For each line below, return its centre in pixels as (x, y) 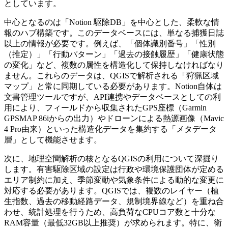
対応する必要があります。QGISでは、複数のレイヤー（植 (111, 190)
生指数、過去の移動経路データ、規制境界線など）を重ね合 (114, 201)
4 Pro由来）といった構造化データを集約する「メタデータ (110, 129)
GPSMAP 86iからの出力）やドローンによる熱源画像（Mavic (114, 118)
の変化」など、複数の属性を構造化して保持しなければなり (114, 65)
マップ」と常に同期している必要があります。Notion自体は (113, 86)
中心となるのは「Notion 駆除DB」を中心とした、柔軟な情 (112, 22)
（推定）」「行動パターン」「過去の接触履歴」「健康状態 (114, 54)
